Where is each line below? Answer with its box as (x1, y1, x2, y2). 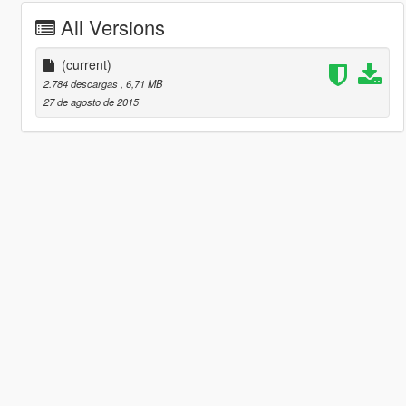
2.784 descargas (43, 76, 121, 92)
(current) (61, 55, 111, 74)
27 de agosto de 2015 (43, 94, 139, 110)
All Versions (60, 13, 165, 42)
